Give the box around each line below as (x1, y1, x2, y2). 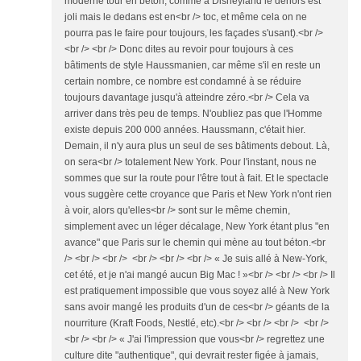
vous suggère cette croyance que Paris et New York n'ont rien (64, 189, 332, 200)
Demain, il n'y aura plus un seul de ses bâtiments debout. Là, (64, 140, 330, 151)
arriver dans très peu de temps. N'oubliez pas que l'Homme (64, 108, 322, 119)
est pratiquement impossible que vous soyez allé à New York (64, 285, 330, 297)
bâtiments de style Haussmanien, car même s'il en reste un (64, 60, 321, 71)
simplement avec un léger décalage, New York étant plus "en (64, 221, 330, 232)
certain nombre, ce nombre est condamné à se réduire (64, 76, 301, 87)
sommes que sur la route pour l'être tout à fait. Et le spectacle (64, 172, 329, 184)
